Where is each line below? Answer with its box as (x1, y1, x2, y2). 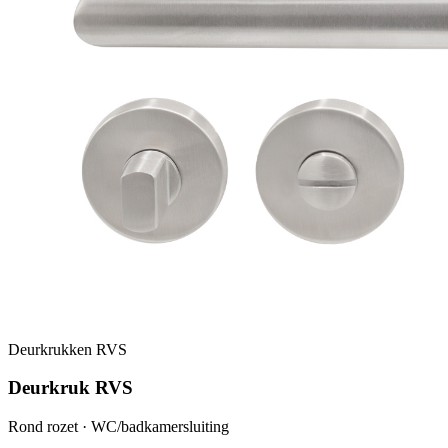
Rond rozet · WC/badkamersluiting (8, 418, 229, 436)
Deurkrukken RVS (8, 340, 127, 358)
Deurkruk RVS (8, 377, 133, 399)
